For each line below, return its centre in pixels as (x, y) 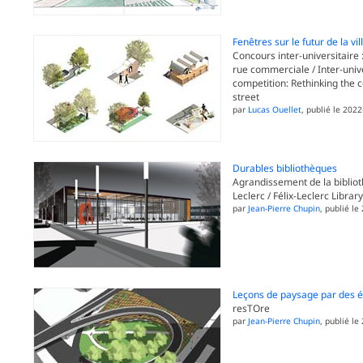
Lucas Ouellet (274, 110)
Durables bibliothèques (284, 169)
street (246, 97)
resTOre (251, 309)
